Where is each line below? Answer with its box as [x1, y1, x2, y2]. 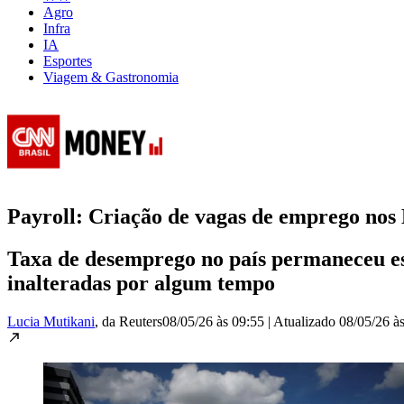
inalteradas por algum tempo [7, 271, 275, 295]
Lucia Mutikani [7, 313, 95, 329]
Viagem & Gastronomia [43, 69, 179, 85]
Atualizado [273, 313, 339, 329]
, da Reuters [95, 313, 162, 329]
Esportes [43, 52, 92, 69]
